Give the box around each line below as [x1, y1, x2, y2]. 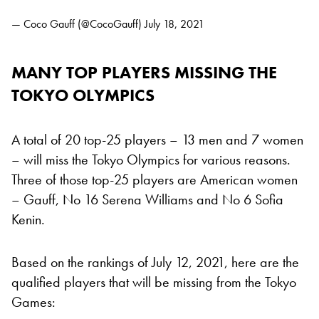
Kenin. [11, 209, 45, 229]
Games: [11, 292, 56, 311]
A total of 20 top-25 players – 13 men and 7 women [11, 130, 303, 149]
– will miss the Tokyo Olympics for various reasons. [11, 150, 291, 169]
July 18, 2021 [145, 16, 204, 31]
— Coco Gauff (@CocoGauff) [11, 16, 145, 31]
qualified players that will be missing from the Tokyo [11, 272, 296, 291]
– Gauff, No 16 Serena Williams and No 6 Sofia [11, 189, 283, 209]
